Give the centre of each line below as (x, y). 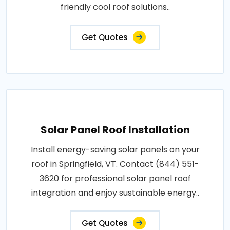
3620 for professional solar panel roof (115, 178)
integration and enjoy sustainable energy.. (115, 193)
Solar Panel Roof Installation (115, 130)
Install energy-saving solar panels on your (115, 149)
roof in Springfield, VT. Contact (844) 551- (115, 164)
